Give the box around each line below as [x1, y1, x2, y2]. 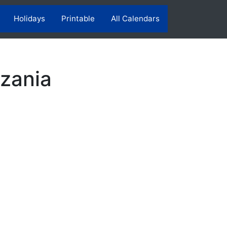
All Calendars [111, 14, 160, 24]
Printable [61, 14, 95, 24]
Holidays [14, 14, 45, 24]
